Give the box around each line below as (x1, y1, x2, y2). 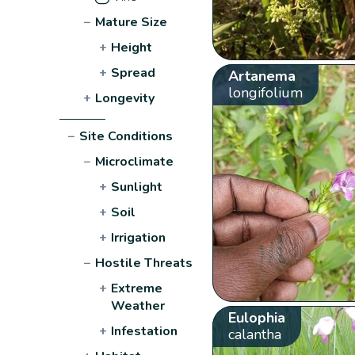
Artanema (227, 66, 296, 86)
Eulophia (227, 307, 285, 327)
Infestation (111, 322, 178, 340)
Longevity (95, 89, 155, 107)
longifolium (227, 82, 303, 102)
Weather (111, 296, 166, 315)
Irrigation (111, 228, 166, 246)
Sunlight (111, 177, 163, 196)
